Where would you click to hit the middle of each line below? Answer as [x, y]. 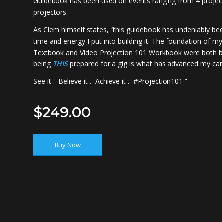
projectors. [51, 12]
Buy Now [68, 145]
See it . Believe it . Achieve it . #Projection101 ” [110, 81]
